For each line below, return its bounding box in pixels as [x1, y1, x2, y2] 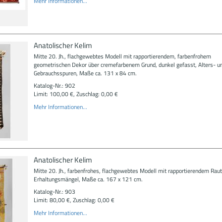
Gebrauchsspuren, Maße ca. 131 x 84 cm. [33, 68, 137, 78]
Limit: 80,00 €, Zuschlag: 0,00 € [33, 195, 114, 205]
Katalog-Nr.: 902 [33, 81, 75, 90]
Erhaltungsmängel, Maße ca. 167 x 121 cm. [33, 174, 143, 184]
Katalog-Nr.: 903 [33, 187, 75, 196]
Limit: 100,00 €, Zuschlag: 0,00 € [33, 89, 118, 99]
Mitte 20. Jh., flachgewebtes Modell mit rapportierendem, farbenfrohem [33, 51, 211, 61]
